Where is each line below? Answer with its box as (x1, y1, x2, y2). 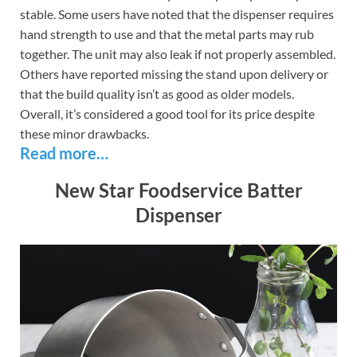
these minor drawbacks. (20, 126, 149, 142)
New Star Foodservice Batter (54, 178, 303, 202)
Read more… (20, 143, 108, 163)
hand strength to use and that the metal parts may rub (20, 26, 314, 42)
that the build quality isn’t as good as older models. (20, 86, 294, 102)
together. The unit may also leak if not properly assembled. (20, 46, 335, 62)
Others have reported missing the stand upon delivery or (20, 66, 328, 82)
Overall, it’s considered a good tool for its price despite (20, 106, 315, 122)
